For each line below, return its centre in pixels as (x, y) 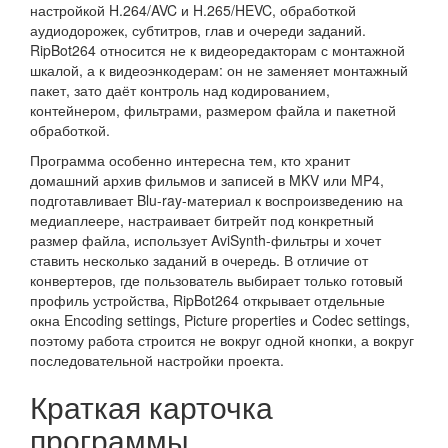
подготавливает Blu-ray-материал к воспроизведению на (216, 200)
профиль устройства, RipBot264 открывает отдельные (207, 300)
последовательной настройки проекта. (157, 360)
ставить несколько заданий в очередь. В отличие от (199, 260)
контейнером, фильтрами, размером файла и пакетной (213, 110)
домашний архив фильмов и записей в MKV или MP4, (207, 180)
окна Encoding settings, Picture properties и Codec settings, (220, 320)
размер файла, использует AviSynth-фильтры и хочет (205, 240)
